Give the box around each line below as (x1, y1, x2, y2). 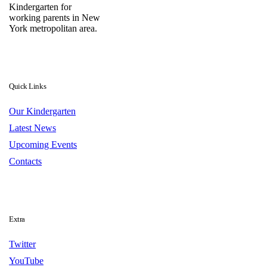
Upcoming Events (9, 139, 77, 150)
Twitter (9, 239, 36, 250)
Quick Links (9, 82, 46, 91)
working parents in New (9, 13, 101, 23)
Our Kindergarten (9, 106, 76, 117)
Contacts (9, 156, 42, 167)
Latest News (9, 123, 57, 133)
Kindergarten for (9, 2, 72, 13)
